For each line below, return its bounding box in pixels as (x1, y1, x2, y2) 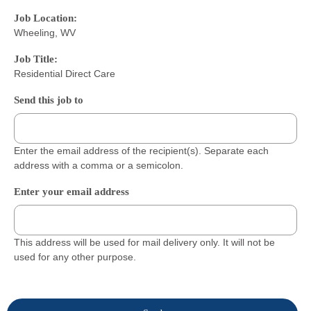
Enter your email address (14, 185, 129, 197)
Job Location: (14, 12, 77, 24)
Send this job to (14, 94, 83, 106)
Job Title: (14, 53, 58, 65)
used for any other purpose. (14, 251, 136, 262)
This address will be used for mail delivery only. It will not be (14, 236, 275, 248)
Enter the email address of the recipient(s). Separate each (14, 144, 269, 156)
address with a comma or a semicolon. (14, 159, 183, 171)
